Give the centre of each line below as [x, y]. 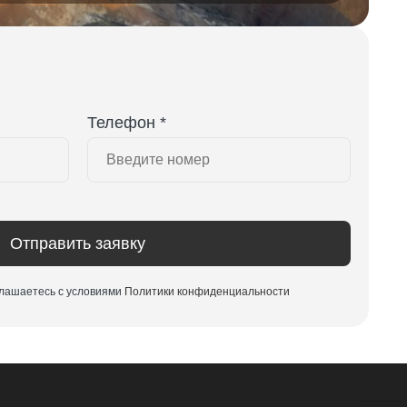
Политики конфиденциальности [207, 292]
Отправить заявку [78, 244]
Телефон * [126, 122]
